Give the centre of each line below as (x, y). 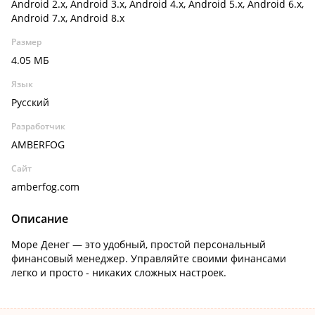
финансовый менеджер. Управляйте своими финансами (149, 258)
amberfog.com (45, 187)
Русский (30, 102)
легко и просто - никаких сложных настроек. (119, 272)
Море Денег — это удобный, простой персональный (139, 244)
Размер (26, 42)
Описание (40, 219)
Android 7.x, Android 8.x (68, 18)
